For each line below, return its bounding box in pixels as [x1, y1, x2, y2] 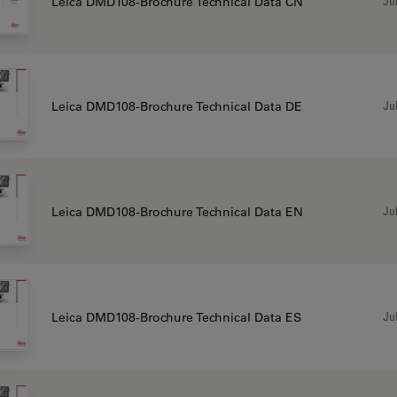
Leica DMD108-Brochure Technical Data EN [51, 203, 303, 220]
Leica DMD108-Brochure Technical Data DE [51, 97, 302, 114]
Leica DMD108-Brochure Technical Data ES [51, 308, 301, 325]
